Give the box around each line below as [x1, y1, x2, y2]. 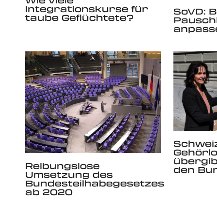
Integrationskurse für [25, 2, 148, 15]
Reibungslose [25, 159, 100, 171]
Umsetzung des [25, 168, 113, 180]
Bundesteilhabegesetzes [25, 177, 164, 189]
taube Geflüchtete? [25, 11, 134, 23]
